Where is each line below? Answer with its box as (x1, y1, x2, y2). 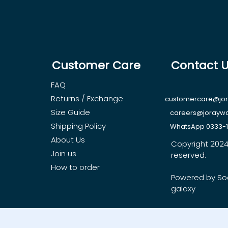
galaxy (171, 183, 195, 194)
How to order (51, 161, 100, 173)
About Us (51, 134, 85, 145)
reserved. (171, 149, 206, 160)
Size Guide (51, 106, 90, 118)
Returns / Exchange (51, 93, 123, 104)
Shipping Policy (51, 120, 106, 131)
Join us (51, 148, 76, 159)
